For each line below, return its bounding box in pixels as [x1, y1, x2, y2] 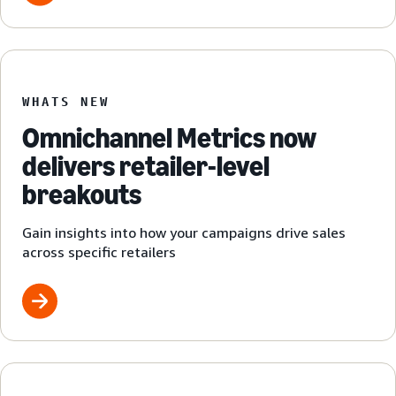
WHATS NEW [22, 94, 110, 110]
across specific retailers [22, 243, 176, 262]
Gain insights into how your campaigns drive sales [22, 224, 346, 242]
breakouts [22, 178, 141, 212]
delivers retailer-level [22, 149, 270, 184]
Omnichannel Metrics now [22, 121, 316, 156]
